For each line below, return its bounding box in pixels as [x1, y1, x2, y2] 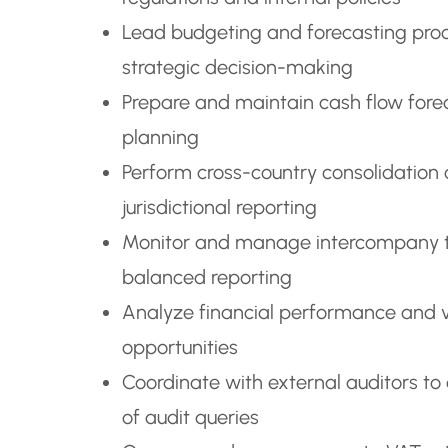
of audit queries [121, 405, 259, 430]
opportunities [121, 335, 238, 360]
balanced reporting [121, 265, 292, 290]
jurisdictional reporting [121, 195, 317, 220]
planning [121, 125, 199, 150]
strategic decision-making [121, 55, 353, 80]
